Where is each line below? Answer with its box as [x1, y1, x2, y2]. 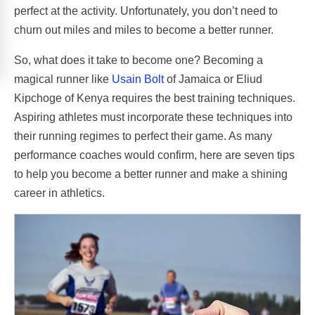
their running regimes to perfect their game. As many [14, 129, 272, 142]
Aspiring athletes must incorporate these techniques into [14, 110, 292, 123]
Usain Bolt [112, 72, 164, 85]
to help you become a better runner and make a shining [14, 167, 288, 180]
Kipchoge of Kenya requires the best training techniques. [14, 91, 295, 104]
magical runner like [14, 72, 112, 85]
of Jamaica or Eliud [164, 72, 262, 85]
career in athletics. [14, 186, 105, 199]
